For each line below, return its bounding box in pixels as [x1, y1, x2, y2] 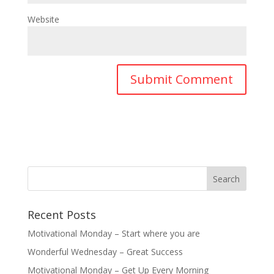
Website [27, 13, 59, 25]
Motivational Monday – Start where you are [27, 228, 200, 239]
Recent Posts [27, 207, 96, 222]
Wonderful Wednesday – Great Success [27, 246, 183, 257]
